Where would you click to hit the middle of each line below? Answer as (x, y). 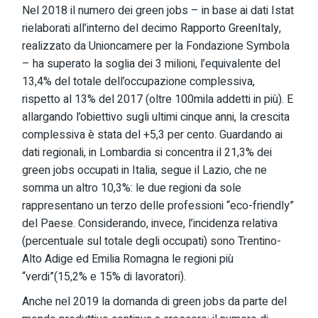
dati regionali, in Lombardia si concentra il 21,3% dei (147, 153)
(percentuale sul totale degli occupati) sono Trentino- (152, 241)
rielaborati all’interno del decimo (102, 28)
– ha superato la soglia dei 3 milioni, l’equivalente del (152, 64)
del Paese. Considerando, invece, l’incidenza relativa (150, 224)
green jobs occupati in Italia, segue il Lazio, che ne (145, 170)
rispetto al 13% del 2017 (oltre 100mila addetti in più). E (158, 99)
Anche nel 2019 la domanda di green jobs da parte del (155, 302)
